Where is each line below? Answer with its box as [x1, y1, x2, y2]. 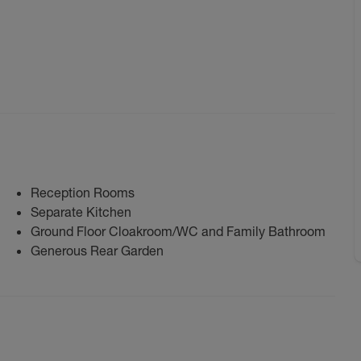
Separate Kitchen [31, 203, 131, 220]
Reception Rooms [31, 184, 135, 201]
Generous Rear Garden [31, 242, 164, 259]
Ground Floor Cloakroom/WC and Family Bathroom [31, 222, 326, 239]
